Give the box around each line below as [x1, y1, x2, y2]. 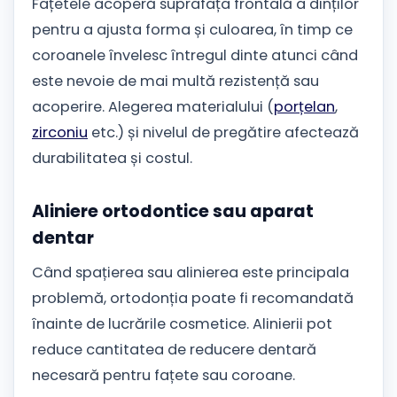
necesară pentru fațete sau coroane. [32, 365, 295, 386]
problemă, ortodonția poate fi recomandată [32, 288, 354, 309]
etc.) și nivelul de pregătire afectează [88, 122, 359, 144]
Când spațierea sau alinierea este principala [32, 262, 349, 284]
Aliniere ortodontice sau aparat [32, 198, 314, 223]
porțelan [274, 97, 335, 118]
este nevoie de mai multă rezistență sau [32, 71, 319, 92]
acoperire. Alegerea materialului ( [32, 97, 274, 118]
